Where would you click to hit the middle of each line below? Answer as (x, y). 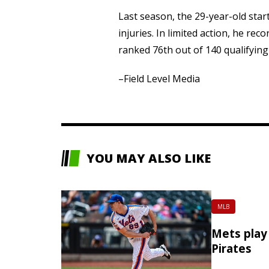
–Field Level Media (159, 79)
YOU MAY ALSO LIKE (149, 159)
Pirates (231, 249)
